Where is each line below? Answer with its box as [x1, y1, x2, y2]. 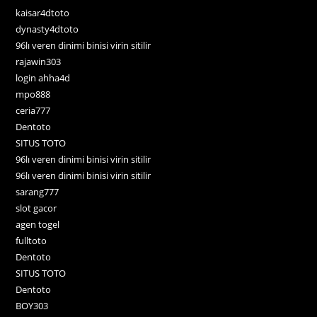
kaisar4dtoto [16, 6, 70, 19]
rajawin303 [16, 54, 62, 68]
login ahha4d [16, 71, 71, 84]
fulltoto [16, 234, 47, 247]
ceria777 [16, 103, 51, 117]
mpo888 [16, 87, 51, 100]
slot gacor [16, 201, 57, 214]
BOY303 [16, 299, 49, 312]
